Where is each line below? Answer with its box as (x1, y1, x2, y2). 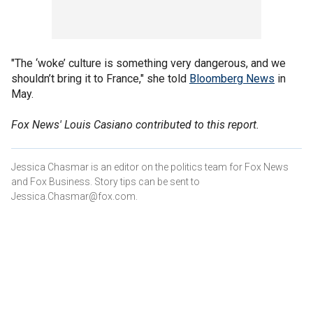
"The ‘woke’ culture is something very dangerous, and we (11, 57, 286, 70)
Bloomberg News (189, 72, 275, 85)
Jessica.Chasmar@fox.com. (11, 191, 138, 202)
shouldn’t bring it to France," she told (11, 72, 189, 85)
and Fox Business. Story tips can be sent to (11, 176, 200, 187)
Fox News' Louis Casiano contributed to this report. (11, 118, 259, 131)
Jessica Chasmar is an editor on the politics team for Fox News (11, 161, 289, 173)
